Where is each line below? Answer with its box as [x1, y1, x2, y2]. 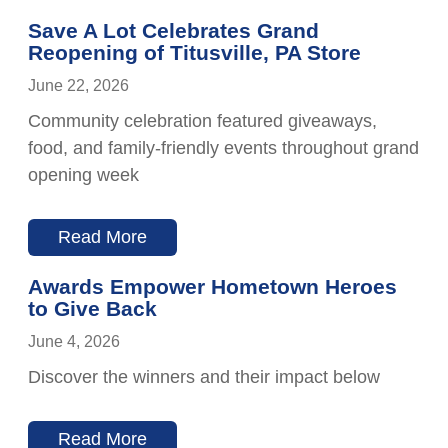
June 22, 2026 [28, 77, 129, 95]
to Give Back [28, 297, 157, 321]
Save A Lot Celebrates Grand [28, 19, 319, 43]
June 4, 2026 [28, 333, 120, 351]
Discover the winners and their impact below [28, 367, 380, 388]
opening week [28, 165, 139, 186]
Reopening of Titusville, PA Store [28, 41, 361, 65]
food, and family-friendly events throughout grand [28, 138, 419, 159]
